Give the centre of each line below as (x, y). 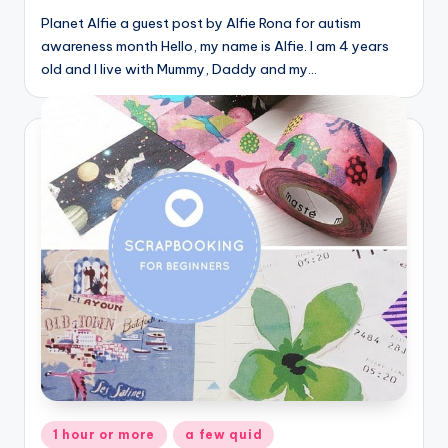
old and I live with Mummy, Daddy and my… (179, 69)
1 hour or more (104, 434)
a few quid (224, 434)
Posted (63, 430)
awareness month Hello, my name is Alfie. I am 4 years (215, 46)
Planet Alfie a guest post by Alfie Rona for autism (201, 23)
